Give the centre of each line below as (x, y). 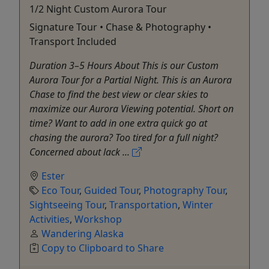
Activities (50, 219)
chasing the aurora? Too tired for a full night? (124, 137)
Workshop (98, 219)
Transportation (144, 204)
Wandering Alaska (83, 233)
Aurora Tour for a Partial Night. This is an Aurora (131, 80)
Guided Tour (111, 190)
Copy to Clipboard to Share (103, 248)
